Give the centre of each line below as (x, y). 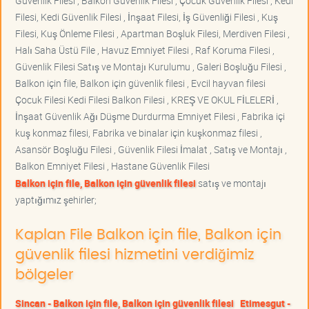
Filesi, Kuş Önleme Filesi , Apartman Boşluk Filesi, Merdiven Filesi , (152, 33)
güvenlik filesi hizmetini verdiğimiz (135, 255)
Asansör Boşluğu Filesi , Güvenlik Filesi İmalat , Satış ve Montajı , (151, 149)
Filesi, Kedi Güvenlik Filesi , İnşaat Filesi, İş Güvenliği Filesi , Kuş (147, 17)
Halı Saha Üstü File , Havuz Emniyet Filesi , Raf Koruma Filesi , (145, 50)
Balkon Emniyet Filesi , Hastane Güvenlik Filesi (112, 166)
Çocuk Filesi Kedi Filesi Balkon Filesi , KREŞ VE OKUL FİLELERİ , (147, 99)
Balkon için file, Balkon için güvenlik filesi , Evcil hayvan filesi (140, 83)
